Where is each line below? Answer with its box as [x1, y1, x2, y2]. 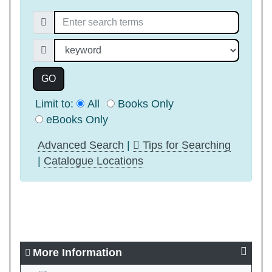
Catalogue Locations [44, 154, 143, 167]
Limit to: [35, 97, 76, 110]
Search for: [32, 12, 86, 24]
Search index [32, 39, 96, 52]
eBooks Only [46, 113, 108, 126]
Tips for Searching [140, 138, 231, 151]
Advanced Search [38, 138, 124, 151]
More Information [33, 246, 122, 259]
